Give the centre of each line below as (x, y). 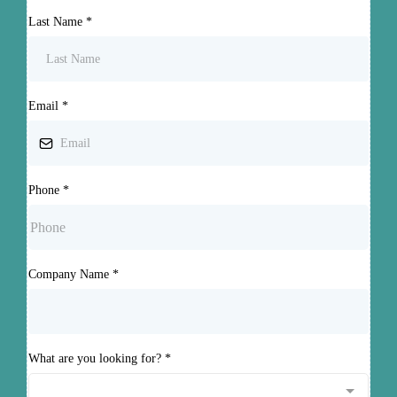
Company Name (70, 274)
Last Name (57, 22)
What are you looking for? (97, 358)
